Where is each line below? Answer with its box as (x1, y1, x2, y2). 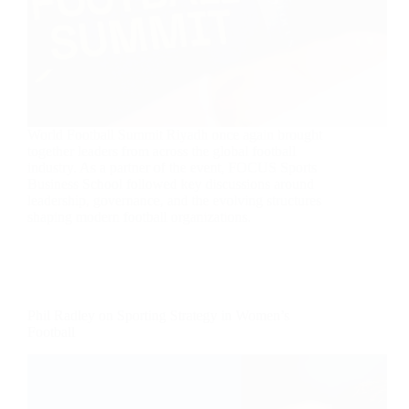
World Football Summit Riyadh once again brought (27, 127, 322, 143)
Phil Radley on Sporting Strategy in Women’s (27, 308, 289, 324)
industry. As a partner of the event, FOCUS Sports (27, 160, 317, 176)
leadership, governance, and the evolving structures (27, 193, 321, 209)
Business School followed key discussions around (27, 176, 314, 193)
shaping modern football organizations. (27, 209, 251, 225)
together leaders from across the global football (27, 143, 296, 160)
